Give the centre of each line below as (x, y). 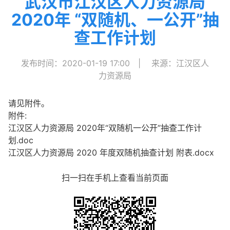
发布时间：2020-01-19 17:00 (75, 63)
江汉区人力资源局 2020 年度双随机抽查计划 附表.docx (111, 152)
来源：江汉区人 (180, 63)
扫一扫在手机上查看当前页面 (115, 178)
